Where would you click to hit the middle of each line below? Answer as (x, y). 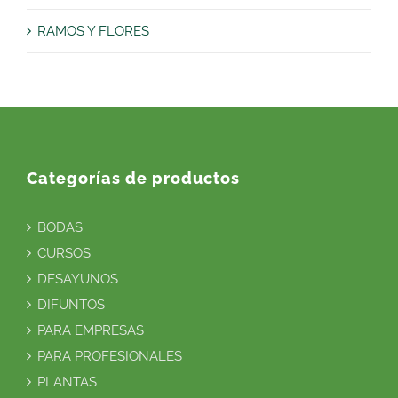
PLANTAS (67, 382)
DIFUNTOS (71, 304)
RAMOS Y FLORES (93, 31)
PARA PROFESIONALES (110, 356)
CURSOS (64, 253)
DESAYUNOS (78, 279)
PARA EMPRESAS (91, 330)
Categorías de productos (133, 178)
